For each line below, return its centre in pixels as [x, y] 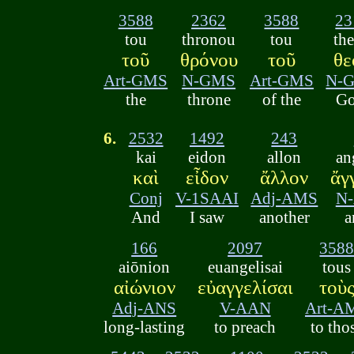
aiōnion [145, 266]
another [284, 217]
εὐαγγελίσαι [245, 287]
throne [209, 100]
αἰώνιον [144, 287]
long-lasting [145, 326]
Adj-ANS [145, 307]
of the [281, 100]
